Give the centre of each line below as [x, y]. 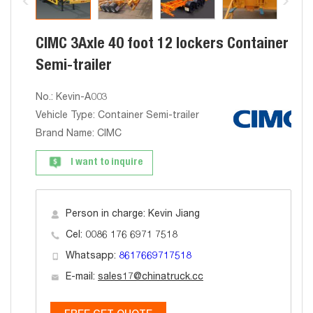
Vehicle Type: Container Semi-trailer [117, 116]
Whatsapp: [92, 256]
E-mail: [82, 277]
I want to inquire [107, 163]
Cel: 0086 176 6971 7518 [122, 235]
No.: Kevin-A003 [72, 98]
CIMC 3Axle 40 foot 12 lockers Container [162, 45]
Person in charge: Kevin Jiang [133, 214]
